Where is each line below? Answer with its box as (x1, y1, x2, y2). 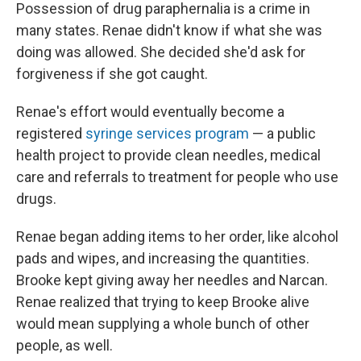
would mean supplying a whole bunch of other (16, 315, 309, 333)
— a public (249, 125, 316, 143)
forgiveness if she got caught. (16, 65, 208, 83)
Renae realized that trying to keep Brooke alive (16, 293, 309, 311)
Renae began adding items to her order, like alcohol (16, 228, 338, 246)
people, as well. (16, 337, 113, 355)
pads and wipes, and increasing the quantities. (16, 250, 309, 268)
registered (16, 125, 85, 143)
